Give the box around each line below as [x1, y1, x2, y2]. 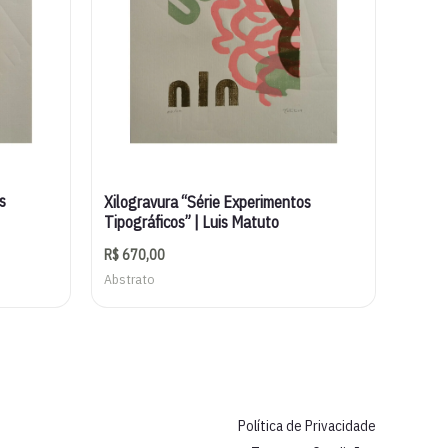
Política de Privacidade [238, 415, 376, 435]
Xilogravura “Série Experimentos [104, 191, 311, 212]
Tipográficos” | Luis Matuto [104, 211, 279, 232]
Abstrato [104, 269, 155, 288]
